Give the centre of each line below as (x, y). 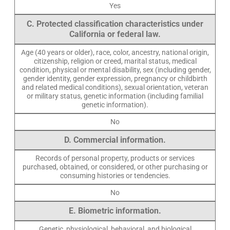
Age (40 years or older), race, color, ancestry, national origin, (115, 52)
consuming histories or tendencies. (115, 176)
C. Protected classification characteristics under (115, 24)
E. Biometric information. (115, 211)
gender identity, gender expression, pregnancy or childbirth (115, 79)
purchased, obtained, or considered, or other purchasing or (115, 167)
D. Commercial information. (115, 140)
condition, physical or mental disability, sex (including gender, (115, 70)
